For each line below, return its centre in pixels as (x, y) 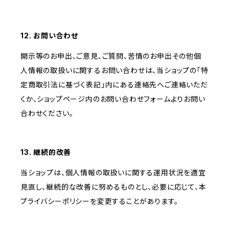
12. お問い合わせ (49, 36)
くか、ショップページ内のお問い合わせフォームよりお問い (113, 99)
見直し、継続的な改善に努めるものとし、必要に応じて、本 (113, 187)
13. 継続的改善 (46, 152)
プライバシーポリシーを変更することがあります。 (99, 201)
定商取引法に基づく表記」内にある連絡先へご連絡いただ (114, 85)
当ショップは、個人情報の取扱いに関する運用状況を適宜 (113, 173)
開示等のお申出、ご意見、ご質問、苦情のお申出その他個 (111, 56)
